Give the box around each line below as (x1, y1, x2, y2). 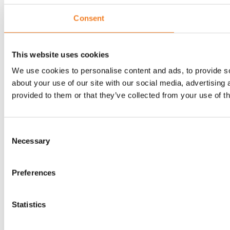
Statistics (12, 200, 46, 209)
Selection (4, 138, 35, 147)
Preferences (12, 168, 56, 177)
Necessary (12, 136, 50, 145)
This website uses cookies (12, 50, 109, 59)
